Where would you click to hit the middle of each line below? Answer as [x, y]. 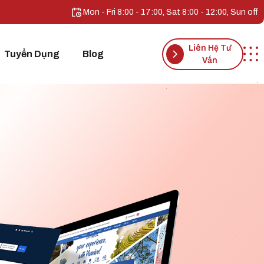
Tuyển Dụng [32, 54]
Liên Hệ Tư [210, 48]
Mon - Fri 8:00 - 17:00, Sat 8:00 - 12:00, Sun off [170, 12]
